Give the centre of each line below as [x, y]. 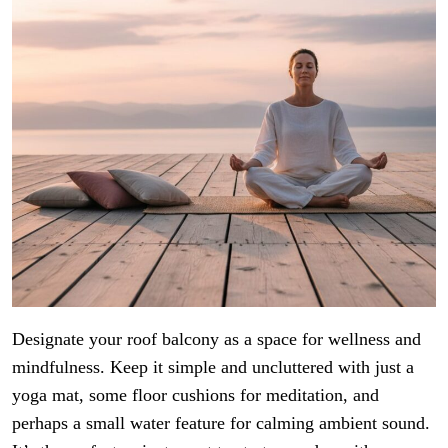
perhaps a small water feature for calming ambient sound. [221, 422]
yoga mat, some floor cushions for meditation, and [195, 394]
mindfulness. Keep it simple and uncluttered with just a [213, 366]
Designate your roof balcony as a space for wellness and [216, 338]
